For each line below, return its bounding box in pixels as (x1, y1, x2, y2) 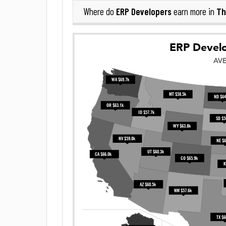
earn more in (172, 6, 216, 17)
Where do (83, 6, 116, 17)
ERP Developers (116, 6, 172, 17)
